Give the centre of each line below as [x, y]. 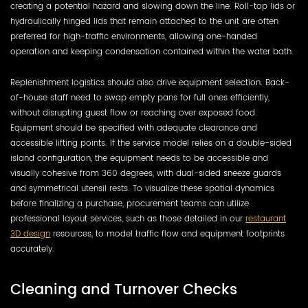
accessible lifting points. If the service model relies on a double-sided [151, 143]
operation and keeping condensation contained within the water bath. [152, 51]
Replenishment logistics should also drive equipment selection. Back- [150, 83]
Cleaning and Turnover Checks [124, 289]
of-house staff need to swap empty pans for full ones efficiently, [140, 98]
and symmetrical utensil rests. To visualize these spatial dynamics [142, 189]
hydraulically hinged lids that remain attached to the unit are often [144, 21]
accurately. [32, 249]
